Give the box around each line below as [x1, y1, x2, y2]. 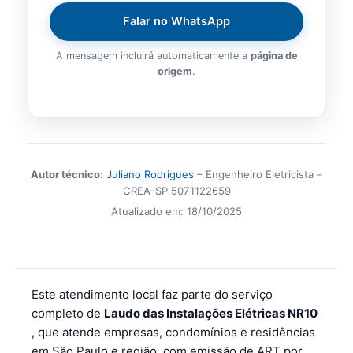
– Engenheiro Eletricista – [194, 168, 322, 181]
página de [250, 49, 298, 61]
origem [158, 65, 192, 77]
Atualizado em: [111, 205, 187, 218]
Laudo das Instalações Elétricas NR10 [104, 305, 318, 321]
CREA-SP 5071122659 [122, 184, 231, 198]
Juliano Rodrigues [106, 168, 194, 181]
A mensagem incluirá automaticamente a [55, 49, 251, 61]
